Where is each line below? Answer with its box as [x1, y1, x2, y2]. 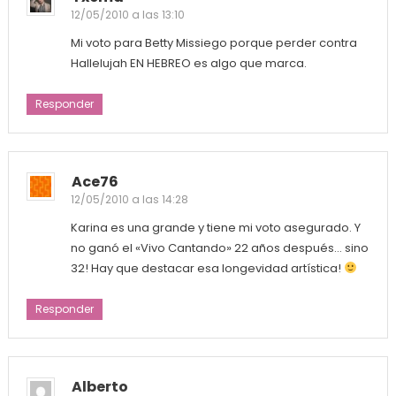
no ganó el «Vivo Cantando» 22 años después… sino [70, 240, 369, 257]
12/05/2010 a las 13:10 [70, 7, 185, 23]
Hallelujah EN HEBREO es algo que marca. [70, 55, 307, 72]
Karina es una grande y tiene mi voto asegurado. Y [70, 219, 361, 237]
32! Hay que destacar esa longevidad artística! [70, 260, 344, 278]
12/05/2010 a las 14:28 [70, 192, 188, 208]
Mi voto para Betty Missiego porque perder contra [70, 34, 357, 52]
